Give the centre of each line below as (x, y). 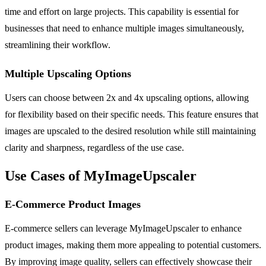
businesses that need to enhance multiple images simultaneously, (124, 28)
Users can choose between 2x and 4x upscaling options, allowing (127, 97)
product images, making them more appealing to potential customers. (133, 245)
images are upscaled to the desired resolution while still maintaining (130, 131)
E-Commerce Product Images (73, 204)
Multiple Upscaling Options (68, 73)
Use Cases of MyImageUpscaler (101, 175)
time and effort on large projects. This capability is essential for (122, 11)
